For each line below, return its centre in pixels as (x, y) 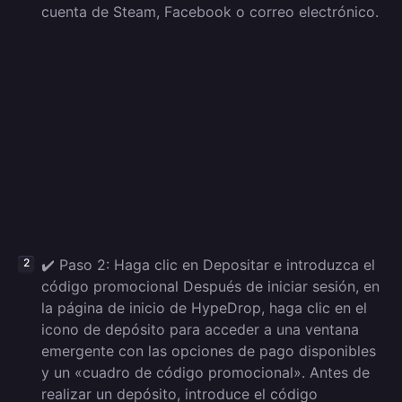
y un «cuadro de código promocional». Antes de (205, 372)
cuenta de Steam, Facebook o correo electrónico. (210, 12)
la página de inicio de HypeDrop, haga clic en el (204, 308)
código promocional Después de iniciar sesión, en (210, 286)
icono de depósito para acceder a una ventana (200, 329)
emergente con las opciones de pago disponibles (209, 351)
